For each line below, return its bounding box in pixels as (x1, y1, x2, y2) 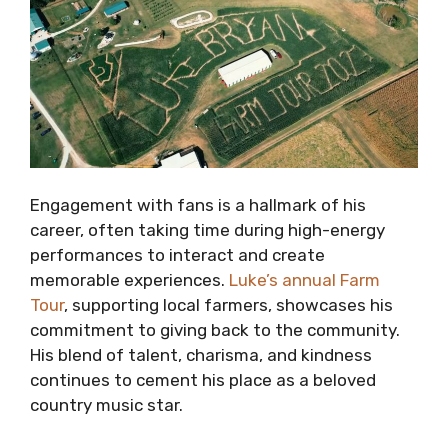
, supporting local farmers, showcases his (64, 295, 393, 316)
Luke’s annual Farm (229, 270, 380, 291)
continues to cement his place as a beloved (30, 370, 376, 391)
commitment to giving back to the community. (30, 320, 400, 341)
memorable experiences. (30, 270, 229, 291)
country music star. (30, 395, 183, 416)
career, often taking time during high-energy (30, 220, 385, 241)
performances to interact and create (30, 245, 325, 266)
